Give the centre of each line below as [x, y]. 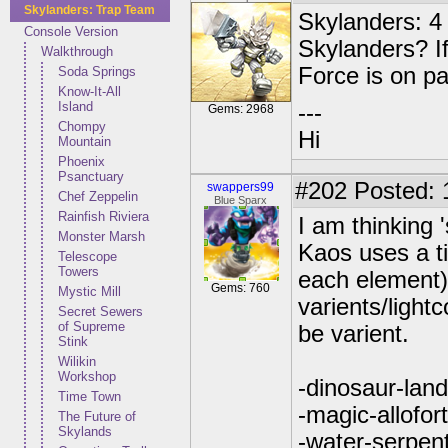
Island [75, 106]
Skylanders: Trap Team [90, 10]
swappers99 [241, 187]
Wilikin [77, 361]
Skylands [85, 431]
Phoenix [81, 161]
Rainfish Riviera [103, 216]
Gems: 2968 [241, 109]
